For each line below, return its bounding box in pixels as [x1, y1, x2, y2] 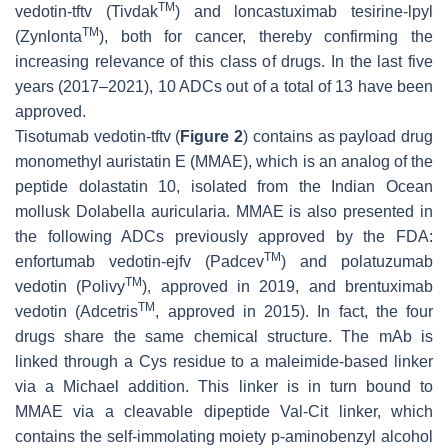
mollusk [15, 203, 76, 221]
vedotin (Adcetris [15, 303, 139, 321]
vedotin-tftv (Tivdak [15, 3, 158, 21]
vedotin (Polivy [15, 278, 126, 296]
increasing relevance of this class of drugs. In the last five [15, 53, 433, 71]
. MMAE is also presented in [225, 203, 434, 221]
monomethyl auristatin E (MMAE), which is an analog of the [15, 153, 433, 171]
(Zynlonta [15, 28, 82, 46]
